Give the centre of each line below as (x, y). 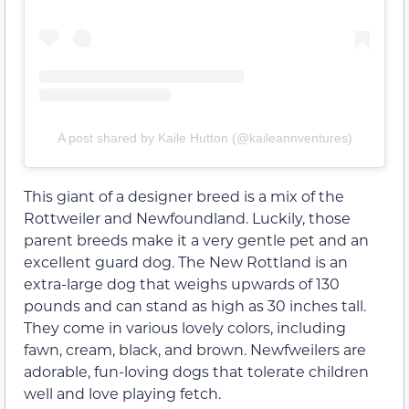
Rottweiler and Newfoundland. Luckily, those (187, 217)
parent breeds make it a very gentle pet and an (196, 239)
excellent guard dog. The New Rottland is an (186, 261)
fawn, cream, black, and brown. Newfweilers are (195, 349)
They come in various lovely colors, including (185, 327)
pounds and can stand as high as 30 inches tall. (195, 305)
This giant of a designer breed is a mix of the (184, 195)
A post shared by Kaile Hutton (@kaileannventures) (204, 137)
